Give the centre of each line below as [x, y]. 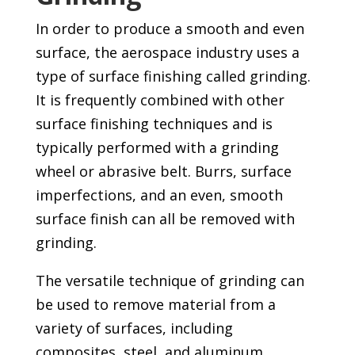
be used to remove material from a [155, 305]
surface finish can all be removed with [165, 219]
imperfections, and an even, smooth [159, 195]
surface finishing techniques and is [154, 124]
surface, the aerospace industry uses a [167, 53]
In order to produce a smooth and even [170, 29]
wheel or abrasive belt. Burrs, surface [163, 172]
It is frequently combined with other [160, 100]
